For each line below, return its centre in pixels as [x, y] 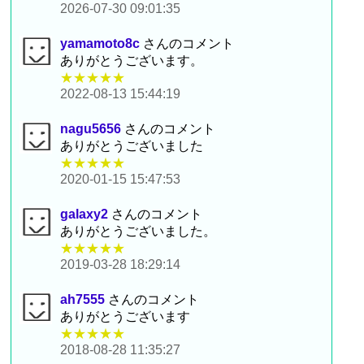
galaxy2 [84, 214]
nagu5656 [91, 128]
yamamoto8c [100, 43]
